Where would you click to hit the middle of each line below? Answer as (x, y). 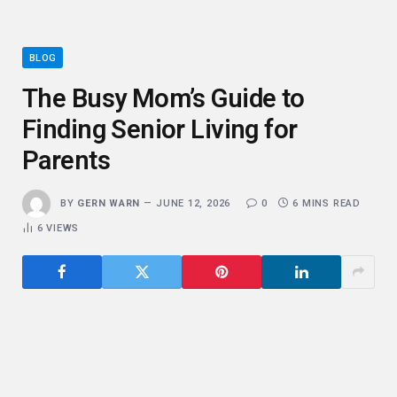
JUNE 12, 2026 (194, 203)
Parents (66, 160)
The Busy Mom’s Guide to (163, 98)
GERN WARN (109, 203)
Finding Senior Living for (160, 129)
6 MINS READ (327, 203)
